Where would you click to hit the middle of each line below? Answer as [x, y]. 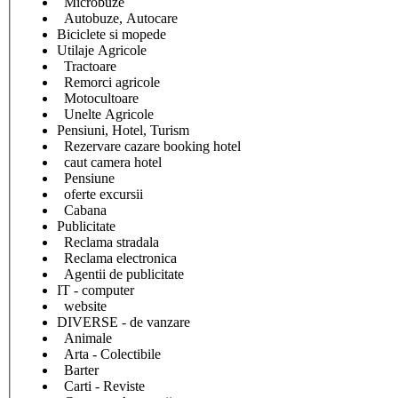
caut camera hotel [109, 163]
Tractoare [87, 67]
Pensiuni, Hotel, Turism [123, 131]
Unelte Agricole [105, 115]
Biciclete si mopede [111, 35]
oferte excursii [100, 195]
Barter [78, 370]
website [82, 306]
